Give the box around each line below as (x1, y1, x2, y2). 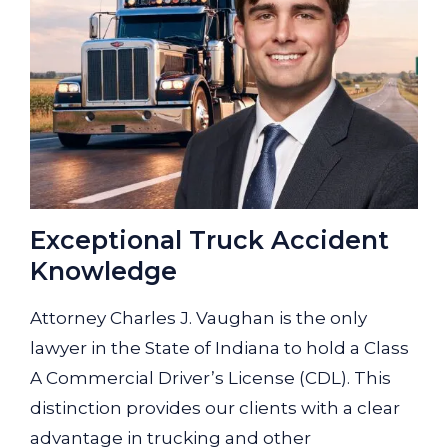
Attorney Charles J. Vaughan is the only (30, 308, 367, 329)
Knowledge (30, 256, 177, 287)
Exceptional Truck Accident (30, 225, 389, 256)
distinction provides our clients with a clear (30, 398, 400, 419)
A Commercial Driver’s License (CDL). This (30, 368, 391, 389)
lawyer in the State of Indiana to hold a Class (30, 338, 409, 359)
